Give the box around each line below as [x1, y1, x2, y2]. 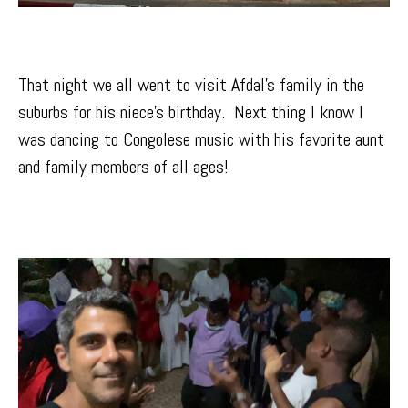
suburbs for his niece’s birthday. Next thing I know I [18, 100, 363, 125]
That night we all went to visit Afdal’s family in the [18, 73, 364, 97]
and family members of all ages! [18, 155, 229, 179]
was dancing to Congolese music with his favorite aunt [18, 127, 384, 152]
